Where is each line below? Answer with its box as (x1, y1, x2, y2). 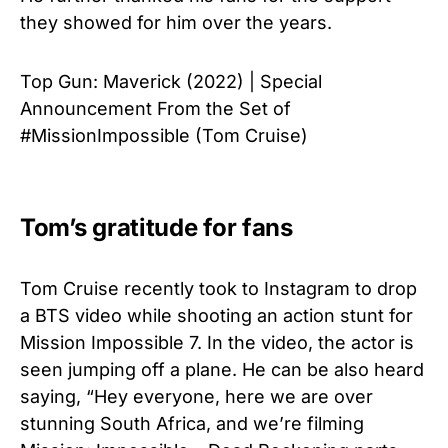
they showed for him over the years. (20, 11, 332, 33)
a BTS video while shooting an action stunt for (20, 304, 413, 326)
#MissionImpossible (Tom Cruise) (20, 124, 308, 146)
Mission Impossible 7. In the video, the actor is (20, 331, 414, 353)
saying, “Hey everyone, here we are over (20, 385, 373, 407)
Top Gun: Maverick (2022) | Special (20, 70, 322, 92)
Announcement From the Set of (20, 97, 291, 119)
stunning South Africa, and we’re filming (20, 412, 364, 434)
